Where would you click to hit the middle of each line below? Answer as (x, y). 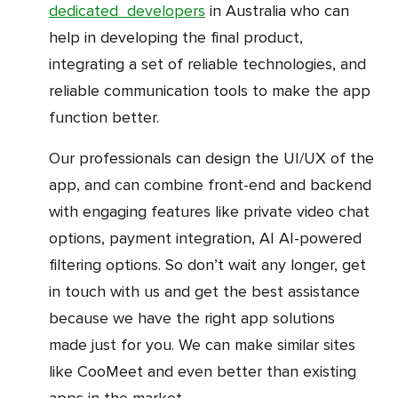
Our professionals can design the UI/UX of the (55, 158)
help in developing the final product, (176, 37)
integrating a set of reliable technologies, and (207, 64)
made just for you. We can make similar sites (202, 344)
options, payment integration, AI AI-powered (205, 238)
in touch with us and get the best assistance (204, 291)
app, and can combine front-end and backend (210, 184)
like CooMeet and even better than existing (203, 371)
